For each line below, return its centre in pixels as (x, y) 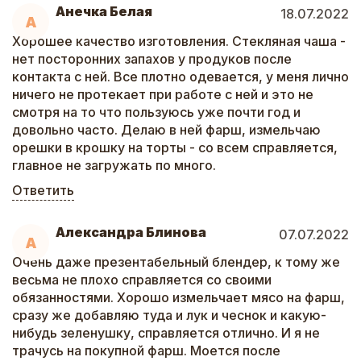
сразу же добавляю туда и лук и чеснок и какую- (169, 315)
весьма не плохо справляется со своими (142, 280)
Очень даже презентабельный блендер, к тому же (176, 262)
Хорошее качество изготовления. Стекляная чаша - (179, 41)
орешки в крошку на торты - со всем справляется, (175, 147)
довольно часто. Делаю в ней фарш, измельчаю (166, 130)
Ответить (43, 190)
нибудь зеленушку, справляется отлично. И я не (166, 333)
